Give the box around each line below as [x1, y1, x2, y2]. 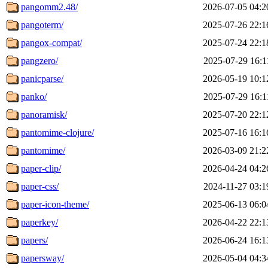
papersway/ [21, 252, 64, 263]
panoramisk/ [21, 109, 67, 120]
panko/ [21, 91, 47, 102]
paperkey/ [21, 217, 58, 227]
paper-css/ [21, 181, 59, 191]
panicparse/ [21, 73, 63, 84]
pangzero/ [21, 55, 58, 66]
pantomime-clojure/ [21, 127, 94, 138]
